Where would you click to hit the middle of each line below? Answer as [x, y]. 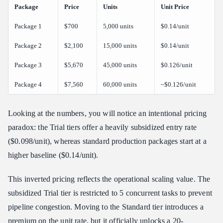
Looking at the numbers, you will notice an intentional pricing [107, 113]
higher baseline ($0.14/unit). [53, 155]
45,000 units [120, 65]
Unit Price [175, 7]
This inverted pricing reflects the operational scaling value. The [109, 179]
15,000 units [120, 46]
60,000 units [120, 85]
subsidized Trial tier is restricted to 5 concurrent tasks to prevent [110, 193]
